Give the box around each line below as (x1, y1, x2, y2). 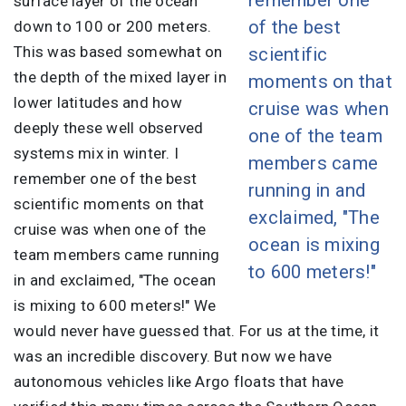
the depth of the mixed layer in (14, 67, 227, 86)
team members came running (14, 245, 220, 264)
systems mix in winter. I (14, 143, 179, 162)
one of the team (248, 124, 382, 147)
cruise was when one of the (14, 219, 207, 238)
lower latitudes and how (14, 92, 182, 111)
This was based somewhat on (14, 42, 223, 61)
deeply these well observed (14, 118, 204, 137)
